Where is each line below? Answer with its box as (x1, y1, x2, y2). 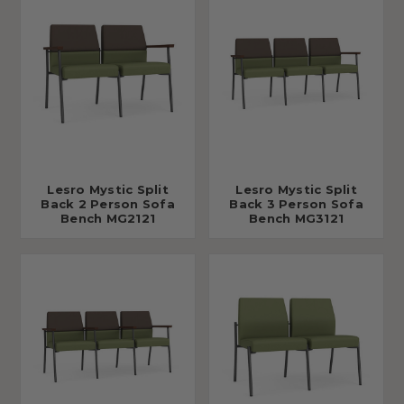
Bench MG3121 (249, 211, 344, 226)
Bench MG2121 (60, 211, 155, 226)
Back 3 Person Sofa (229, 197, 363, 212)
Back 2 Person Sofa (41, 197, 175, 212)
